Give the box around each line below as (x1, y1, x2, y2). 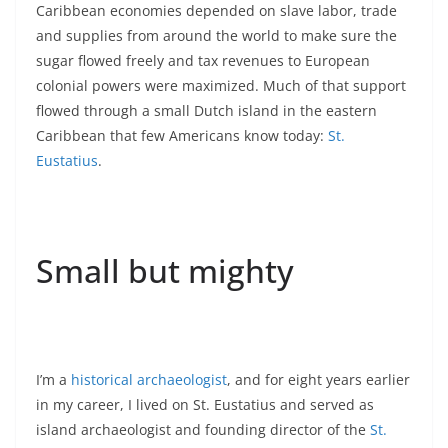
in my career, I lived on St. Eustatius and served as (36, 394, 374, 414)
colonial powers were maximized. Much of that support (36, 75, 406, 95)
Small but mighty (36, 248, 294, 292)
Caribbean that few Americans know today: (36, 125, 328, 145)
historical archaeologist (71, 369, 227, 389)
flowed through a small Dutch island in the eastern (36, 100, 377, 120)
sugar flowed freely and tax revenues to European (36, 50, 370, 70)
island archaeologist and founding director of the (36, 419, 370, 439)
